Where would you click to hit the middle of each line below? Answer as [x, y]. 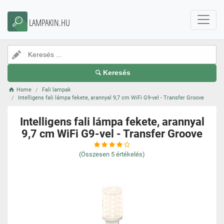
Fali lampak [57, 90]
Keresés [117, 73]
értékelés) [130, 154]
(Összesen [94, 154]
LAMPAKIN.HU [49, 22]
